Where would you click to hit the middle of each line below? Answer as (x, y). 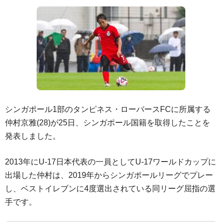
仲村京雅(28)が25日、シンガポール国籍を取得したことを (108, 123)
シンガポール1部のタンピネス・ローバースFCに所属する (108, 109)
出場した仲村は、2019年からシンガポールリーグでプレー (109, 175)
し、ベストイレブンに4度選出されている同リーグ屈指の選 (110, 189)
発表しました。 (33, 136)
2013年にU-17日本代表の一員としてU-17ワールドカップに (111, 162)
